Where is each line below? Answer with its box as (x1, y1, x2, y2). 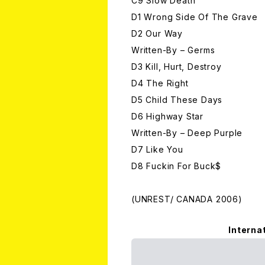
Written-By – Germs (131, 45, 215, 56)
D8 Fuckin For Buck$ (131, 161, 222, 172)
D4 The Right (131, 78, 189, 89)
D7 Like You (131, 144, 183, 155)
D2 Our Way (131, 28, 183, 39)
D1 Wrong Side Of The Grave (131, 12, 258, 22)
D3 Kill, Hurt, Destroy (131, 62, 222, 72)
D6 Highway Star (131, 111, 203, 122)
